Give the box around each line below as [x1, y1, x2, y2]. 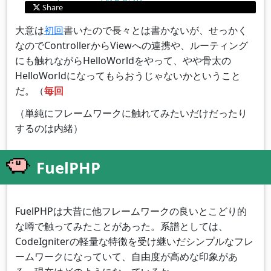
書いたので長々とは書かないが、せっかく [63, 23, 247, 37]
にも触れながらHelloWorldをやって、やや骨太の [15, 53, 231, 67]
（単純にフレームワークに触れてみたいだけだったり [15, 106, 247, 120]
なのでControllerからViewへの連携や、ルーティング [15, 38, 248, 52]
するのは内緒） [15, 122, 83, 135]
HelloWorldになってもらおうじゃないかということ [15, 68, 241, 82]
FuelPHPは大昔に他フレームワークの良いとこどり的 [15, 204, 247, 218]
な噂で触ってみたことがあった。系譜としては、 [15, 220, 228, 233]
